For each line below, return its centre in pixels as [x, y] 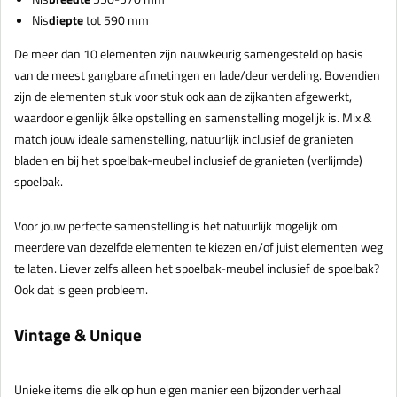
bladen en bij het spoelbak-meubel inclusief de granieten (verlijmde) [188, 160]
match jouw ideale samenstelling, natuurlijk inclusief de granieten [184, 139]
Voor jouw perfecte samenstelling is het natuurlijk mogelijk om [176, 226]
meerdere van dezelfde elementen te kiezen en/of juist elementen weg [198, 247]
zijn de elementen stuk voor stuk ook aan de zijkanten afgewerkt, [183, 97]
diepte [66, 20]
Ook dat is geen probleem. [81, 290]
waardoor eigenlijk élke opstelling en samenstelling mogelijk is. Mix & [193, 118]
